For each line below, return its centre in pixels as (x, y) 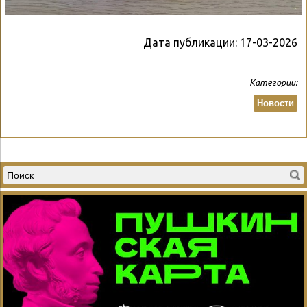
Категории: (273, 83)
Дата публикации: (192, 43)
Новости (275, 103)
